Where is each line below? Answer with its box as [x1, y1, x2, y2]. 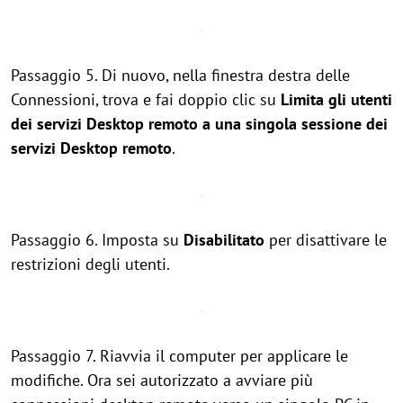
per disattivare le [264, 229, 387, 250]
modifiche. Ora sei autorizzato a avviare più [11, 370, 313, 390]
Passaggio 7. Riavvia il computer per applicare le [11, 345, 348, 366]
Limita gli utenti [281, 89, 392, 110]
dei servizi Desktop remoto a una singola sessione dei [11, 113, 388, 134]
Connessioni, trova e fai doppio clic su [11, 89, 281, 110]
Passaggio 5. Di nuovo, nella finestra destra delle [11, 65, 350, 85]
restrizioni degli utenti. [11, 254, 170, 274]
